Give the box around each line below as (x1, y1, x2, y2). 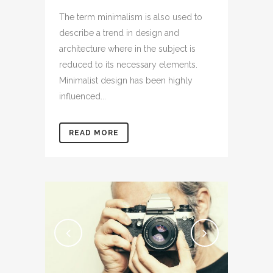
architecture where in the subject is (59, 43, 196, 54)
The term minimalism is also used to (59, 12, 202, 22)
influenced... (59, 91, 106, 101)
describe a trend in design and (59, 27, 179, 38)
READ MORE (69, 128, 119, 137)
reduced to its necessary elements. (59, 59, 197, 69)
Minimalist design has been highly (59, 75, 193, 85)
